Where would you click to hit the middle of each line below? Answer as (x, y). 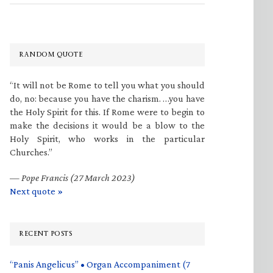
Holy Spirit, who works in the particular (107, 139)
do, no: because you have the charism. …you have (107, 98)
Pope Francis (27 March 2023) (78, 178)
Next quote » (36, 191)
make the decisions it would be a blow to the (107, 125)
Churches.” (31, 152)
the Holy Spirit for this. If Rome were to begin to (107, 112)
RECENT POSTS (45, 234)
